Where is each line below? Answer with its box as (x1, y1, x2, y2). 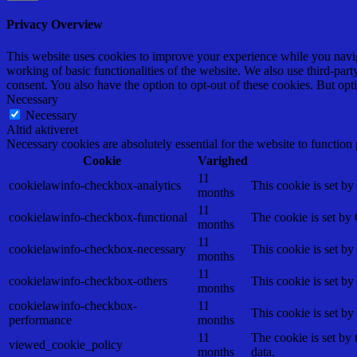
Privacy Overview (6, 18, 103, 32)
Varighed (198, 153, 248, 167)
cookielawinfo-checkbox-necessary (9, 241, 186, 256)
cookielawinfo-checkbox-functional (9, 210, 187, 224)
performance (9, 312, 72, 327)
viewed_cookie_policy (9, 337, 123, 351)
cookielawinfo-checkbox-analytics (9, 178, 181, 192)
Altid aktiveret (6, 122, 78, 136)
